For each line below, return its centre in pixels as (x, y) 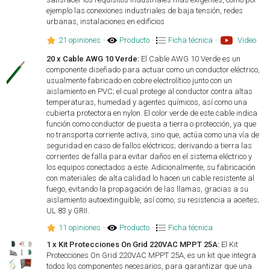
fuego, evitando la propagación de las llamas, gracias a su (148, 189)
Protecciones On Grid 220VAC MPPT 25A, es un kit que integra (152, 255)
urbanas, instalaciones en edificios (106, 21)
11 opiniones (80, 228)
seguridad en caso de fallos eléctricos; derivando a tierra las (149, 146)
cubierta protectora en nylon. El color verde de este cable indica (152, 113)
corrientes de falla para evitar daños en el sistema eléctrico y (149, 156)
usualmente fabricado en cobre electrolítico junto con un (140, 80)
